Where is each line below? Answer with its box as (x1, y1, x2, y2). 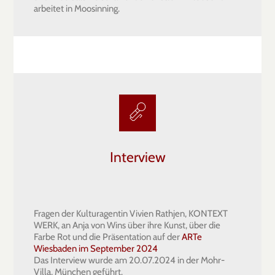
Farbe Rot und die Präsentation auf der (34, 231, 182, 242)
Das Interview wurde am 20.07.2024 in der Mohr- (34, 254, 225, 266)
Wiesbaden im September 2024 (34, 242, 158, 254)
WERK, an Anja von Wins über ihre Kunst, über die (34, 219, 220, 231)
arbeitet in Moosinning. (34, 2, 120, 14)
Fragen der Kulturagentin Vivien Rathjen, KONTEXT (34, 207, 228, 219)
